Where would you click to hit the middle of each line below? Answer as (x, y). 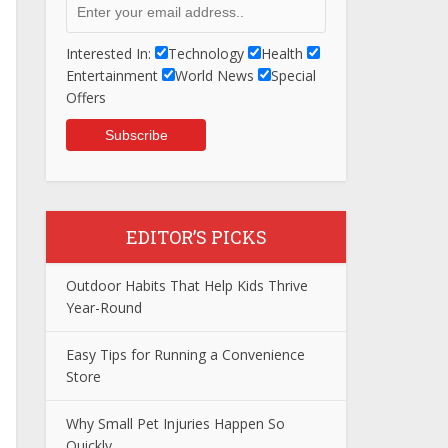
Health (282, 53)
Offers (86, 97)
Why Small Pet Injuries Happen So (175, 423)
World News (214, 75)
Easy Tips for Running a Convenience (185, 354)
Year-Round (104, 307)
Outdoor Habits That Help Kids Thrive (187, 285)
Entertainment (112, 75)
